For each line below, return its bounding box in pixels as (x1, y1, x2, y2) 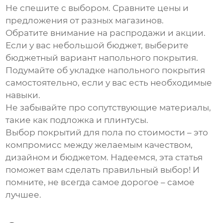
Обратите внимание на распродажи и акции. (5, 28, 206, 38)
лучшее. (5, 190, 42, 200)
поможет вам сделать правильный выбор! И (5, 165, 200, 175)
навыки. (5, 90, 41, 101)
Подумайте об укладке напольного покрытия (5, 65, 206, 76)
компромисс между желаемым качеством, (5, 140, 193, 150)
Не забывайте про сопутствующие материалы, (5, 103, 212, 113)
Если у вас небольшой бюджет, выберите (5, 40, 189, 51)
